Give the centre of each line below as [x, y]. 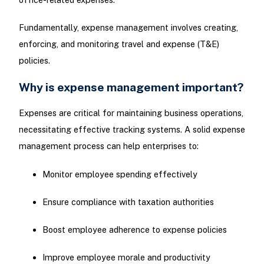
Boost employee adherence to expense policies [134, 229]
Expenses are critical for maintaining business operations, [131, 113]
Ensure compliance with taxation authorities [128, 202]
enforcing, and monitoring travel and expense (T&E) [119, 44]
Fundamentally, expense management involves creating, [128, 27]
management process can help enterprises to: [108, 146]
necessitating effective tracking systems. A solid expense [132, 130]
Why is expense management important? [131, 87]
